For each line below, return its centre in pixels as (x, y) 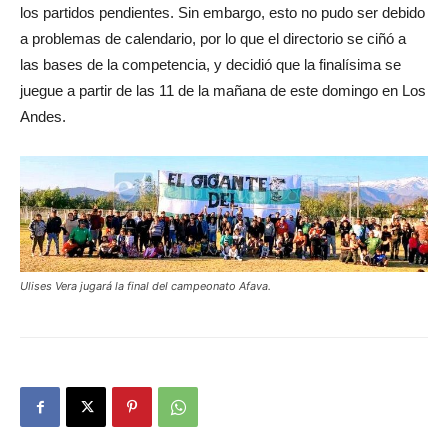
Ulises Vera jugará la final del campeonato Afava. (145, 285)
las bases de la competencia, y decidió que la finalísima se (210, 65)
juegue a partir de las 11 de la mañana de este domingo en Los (223, 91)
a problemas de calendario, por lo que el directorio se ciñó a (213, 39)
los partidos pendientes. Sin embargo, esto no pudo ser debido (222, 13)
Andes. (43, 117)
